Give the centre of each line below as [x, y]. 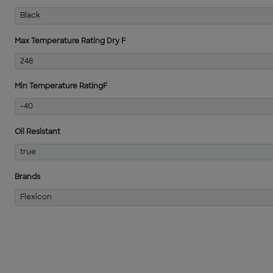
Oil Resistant [37, 132]
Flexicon [36, 198]
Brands [27, 178]
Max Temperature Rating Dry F [70, 41]
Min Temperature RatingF [61, 87]
